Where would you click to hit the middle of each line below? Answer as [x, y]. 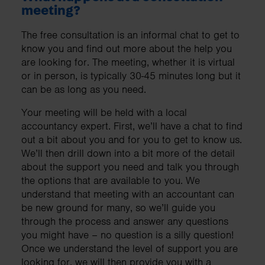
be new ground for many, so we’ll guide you [118, 208]
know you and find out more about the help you [127, 49]
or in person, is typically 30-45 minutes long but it [131, 76]
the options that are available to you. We [111, 181]
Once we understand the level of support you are [130, 249]
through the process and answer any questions [125, 222]
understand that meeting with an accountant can [128, 194]
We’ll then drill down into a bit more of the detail [128, 153]
